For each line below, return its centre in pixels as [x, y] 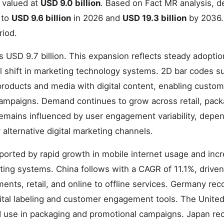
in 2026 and [97, 18]
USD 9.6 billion [41, 18]
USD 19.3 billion [154, 18]
